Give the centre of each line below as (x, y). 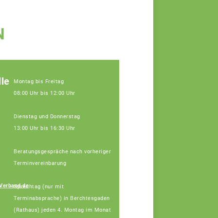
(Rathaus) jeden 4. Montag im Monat (62, 210)
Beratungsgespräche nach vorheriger (62, 151)
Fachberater (145, 208)
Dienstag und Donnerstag (47, 116)
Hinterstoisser (151, 197)
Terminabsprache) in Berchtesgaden (62, 198)
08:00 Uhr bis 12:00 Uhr (45, 93)
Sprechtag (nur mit (39, 186)
